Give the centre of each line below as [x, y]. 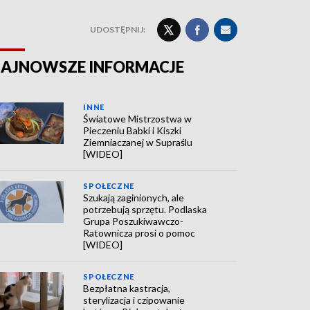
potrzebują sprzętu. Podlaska [145, 209]
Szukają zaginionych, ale [134, 198]
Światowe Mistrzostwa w [138, 119]
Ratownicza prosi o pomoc [139, 233]
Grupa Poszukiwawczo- [134, 221]
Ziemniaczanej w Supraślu [138, 142]
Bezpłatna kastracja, [127, 288]
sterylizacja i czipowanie [134, 300]
